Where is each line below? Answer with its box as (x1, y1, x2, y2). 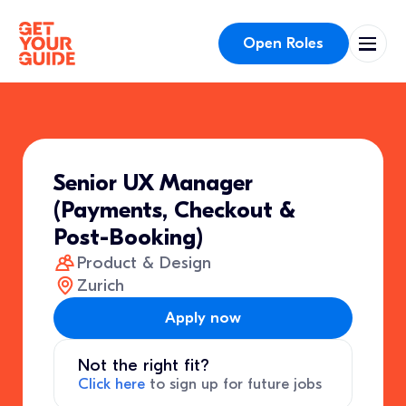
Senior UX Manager (53, 169, 254, 198)
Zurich (76, 275, 124, 296)
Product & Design (76, 252, 211, 273)
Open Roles (243, 34, 324, 52)
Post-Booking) (53, 224, 204, 252)
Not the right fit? (77, 355, 209, 376)
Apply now (165, 308, 241, 326)
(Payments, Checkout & (53, 197, 296, 225)
